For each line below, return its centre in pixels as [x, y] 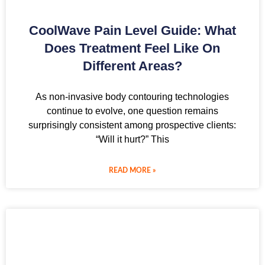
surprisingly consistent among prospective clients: [132, 125]
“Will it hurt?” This [132, 140]
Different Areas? [132, 66]
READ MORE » [132, 171]
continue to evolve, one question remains [132, 111]
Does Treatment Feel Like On [132, 49]
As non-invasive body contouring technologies [132, 97]
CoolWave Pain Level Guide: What [132, 31]
